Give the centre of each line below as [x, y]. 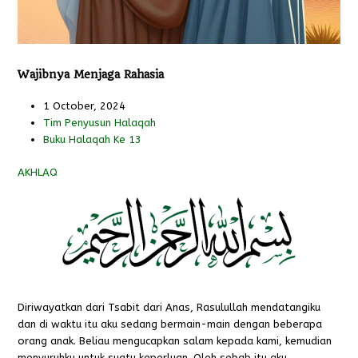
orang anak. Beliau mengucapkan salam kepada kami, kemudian [175, 341]
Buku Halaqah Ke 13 [93, 140]
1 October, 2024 [85, 106]
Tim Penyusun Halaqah [100, 123]
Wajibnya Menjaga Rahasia [91, 75]
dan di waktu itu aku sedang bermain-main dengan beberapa [170, 324]
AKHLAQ [38, 173]
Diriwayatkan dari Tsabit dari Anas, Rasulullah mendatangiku [169, 308]
